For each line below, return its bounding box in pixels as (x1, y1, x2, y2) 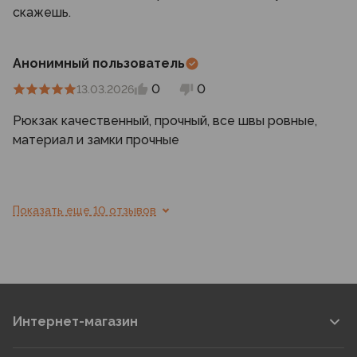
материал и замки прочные (13, 132, 179, 147)
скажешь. (13, 5, 71, 20)
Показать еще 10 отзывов (13, 203, 156, 217)
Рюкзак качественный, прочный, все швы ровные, (13, 113, 317, 128)
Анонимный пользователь (13, 56, 185, 71)
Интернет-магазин (13, 314, 138, 329)
